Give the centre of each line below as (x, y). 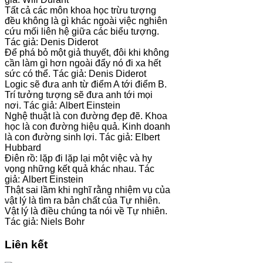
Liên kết (26, 244)
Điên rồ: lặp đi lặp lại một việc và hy (78, 158)
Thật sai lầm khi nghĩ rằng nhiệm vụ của (87, 190)
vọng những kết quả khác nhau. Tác (80, 168)
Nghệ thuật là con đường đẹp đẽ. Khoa (86, 116)
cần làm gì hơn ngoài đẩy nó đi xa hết (83, 63)
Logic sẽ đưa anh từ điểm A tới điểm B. (86, 84)
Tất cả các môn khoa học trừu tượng (80, 10)
